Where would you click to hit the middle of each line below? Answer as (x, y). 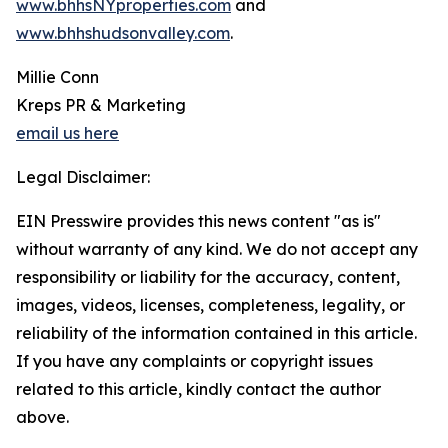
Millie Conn (57, 77)
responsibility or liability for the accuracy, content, (208, 277)
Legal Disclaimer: (83, 177)
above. (42, 417)
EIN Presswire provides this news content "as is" (198, 221)
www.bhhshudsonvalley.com (123, 33)
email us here (67, 133)
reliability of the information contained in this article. (216, 333)
